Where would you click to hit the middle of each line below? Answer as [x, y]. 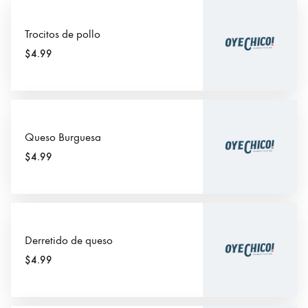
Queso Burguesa [63, 137]
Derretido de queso [69, 241]
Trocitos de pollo [63, 34]
